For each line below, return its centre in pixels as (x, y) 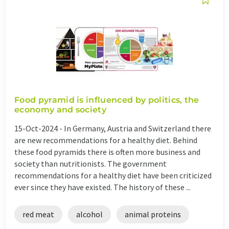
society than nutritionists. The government (90, 163)
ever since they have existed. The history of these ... (102, 187)
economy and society (61, 109)
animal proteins (153, 214)
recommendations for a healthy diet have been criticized (113, 175)
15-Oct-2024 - (39, 128)
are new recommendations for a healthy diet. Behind (106, 140)
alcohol (89, 214)
